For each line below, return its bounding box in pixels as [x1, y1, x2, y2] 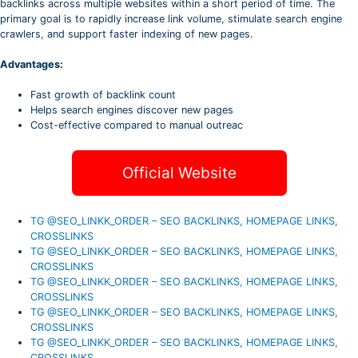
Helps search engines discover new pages [30, 103, 234, 116]
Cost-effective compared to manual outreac [30, 118, 244, 131]
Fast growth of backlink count [30, 88, 177, 101]
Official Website [121, 164, 237, 183]
